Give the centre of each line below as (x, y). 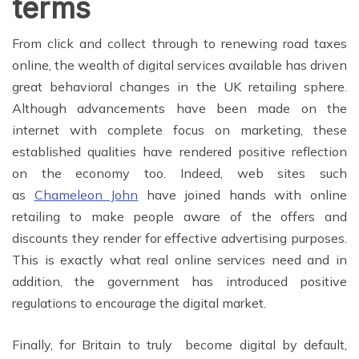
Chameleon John (86, 194)
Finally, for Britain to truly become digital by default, (179, 344)
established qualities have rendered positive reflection (179, 151)
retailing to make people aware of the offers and (179, 216)
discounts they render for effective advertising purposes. (179, 238)
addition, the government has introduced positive (179, 281)
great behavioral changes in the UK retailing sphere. (179, 86)
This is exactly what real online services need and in (179, 259)
